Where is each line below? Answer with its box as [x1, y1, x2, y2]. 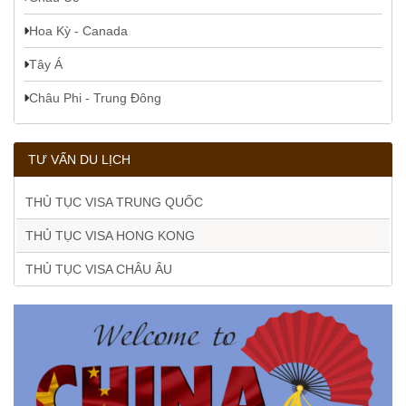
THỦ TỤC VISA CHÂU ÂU [25, 261, 172, 276]
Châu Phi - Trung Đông [29, 90, 161, 105]
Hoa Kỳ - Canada [29, 23, 128, 38]
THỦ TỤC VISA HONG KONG [25, 227, 195, 243]
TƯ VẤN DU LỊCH [28, 151, 130, 167]
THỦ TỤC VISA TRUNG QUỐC [25, 194, 203, 209]
